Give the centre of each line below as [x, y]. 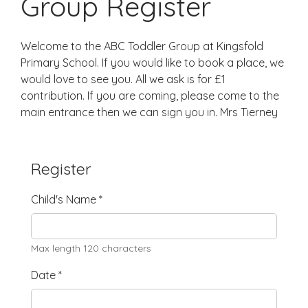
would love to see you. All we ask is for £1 [123, 79]
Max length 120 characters [91, 248]
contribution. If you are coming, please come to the [150, 95]
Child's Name [65, 199]
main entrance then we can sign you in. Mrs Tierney [149, 112]
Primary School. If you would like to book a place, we [152, 62]
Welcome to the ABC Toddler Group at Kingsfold [142, 46]
